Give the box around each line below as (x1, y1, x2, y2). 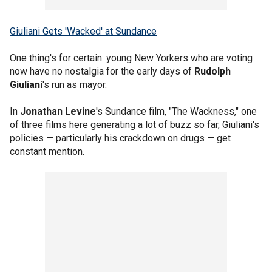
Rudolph (194, 66, 231, 77)
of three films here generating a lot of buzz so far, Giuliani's (10, 119, 259, 131)
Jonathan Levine (20, 106, 96, 117)
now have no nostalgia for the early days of (10, 66, 194, 77)
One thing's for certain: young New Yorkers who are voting (10, 52, 253, 64)
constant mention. (10, 146, 84, 157)
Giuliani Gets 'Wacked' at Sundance (10, 25, 157, 37)
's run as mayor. (42, 79, 107, 90)
